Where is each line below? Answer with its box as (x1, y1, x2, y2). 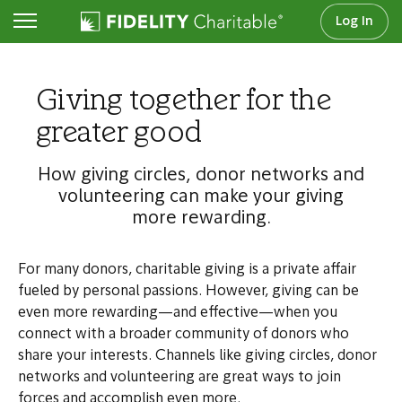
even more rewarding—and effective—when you (18, 306, 337, 320)
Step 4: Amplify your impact (44, 22, 228, 37)
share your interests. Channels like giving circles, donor (18, 349, 377, 363)
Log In (336, 15, 373, 29)
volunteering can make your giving (58, 188, 344, 206)
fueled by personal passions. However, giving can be (18, 284, 359, 299)
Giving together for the (36, 88, 331, 117)
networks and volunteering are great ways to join (18, 371, 341, 385)
